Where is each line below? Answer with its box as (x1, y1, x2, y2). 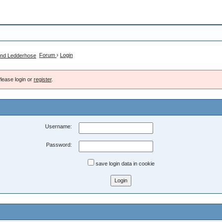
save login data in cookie (94, 161, 155, 166)
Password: (46, 142, 72, 148)
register (34, 76, 52, 82)
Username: (45, 123, 72, 129)
